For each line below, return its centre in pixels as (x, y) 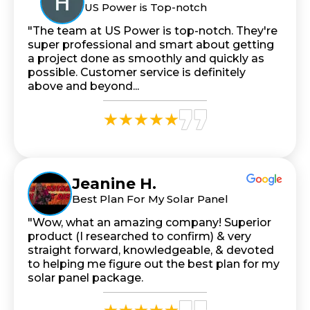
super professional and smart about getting (151, 44)
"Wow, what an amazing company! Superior (149, 222)
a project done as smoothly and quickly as (146, 58)
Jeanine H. (114, 183)
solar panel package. (85, 277)
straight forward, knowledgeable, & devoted (151, 250)
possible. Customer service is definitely (137, 72)
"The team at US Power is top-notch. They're (153, 30)
